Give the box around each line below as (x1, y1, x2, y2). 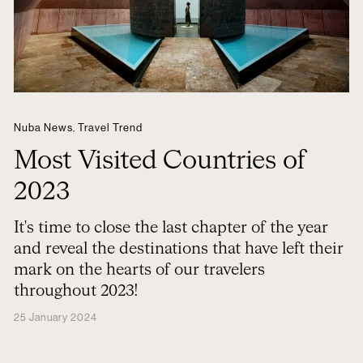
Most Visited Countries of (13, 148, 306, 174)
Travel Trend (77, 122, 143, 133)
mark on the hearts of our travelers (13, 262, 265, 278)
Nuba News (13, 122, 73, 133)
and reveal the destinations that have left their (13, 241, 344, 257)
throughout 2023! (13, 283, 138, 299)
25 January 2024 (13, 312, 97, 322)
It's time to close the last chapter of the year (13, 220, 328, 236)
